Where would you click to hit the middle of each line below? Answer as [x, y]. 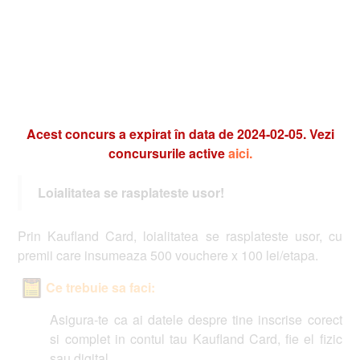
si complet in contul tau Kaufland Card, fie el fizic [178, 339]
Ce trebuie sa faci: [83, 288]
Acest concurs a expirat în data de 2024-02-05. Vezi [162, 134]
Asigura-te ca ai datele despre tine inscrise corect [178, 320]
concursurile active [150, 153]
